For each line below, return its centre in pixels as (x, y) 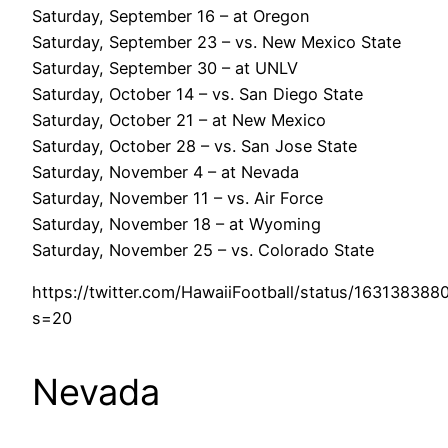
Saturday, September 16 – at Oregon (171, 16)
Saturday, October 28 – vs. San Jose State (194, 146)
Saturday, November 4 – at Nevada (165, 172)
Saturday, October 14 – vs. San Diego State (197, 94)
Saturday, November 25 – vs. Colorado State (203, 250)
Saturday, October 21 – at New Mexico (179, 120)
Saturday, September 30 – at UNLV (165, 68)
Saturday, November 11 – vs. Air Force (177, 198)
